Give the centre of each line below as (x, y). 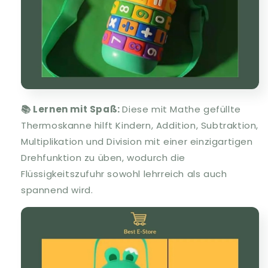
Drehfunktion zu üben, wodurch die (103, 158)
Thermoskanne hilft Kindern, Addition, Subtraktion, (140, 126)
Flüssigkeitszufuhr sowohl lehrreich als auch (124, 174)
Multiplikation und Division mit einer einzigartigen (137, 142)
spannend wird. (57, 190)
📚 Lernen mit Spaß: (72, 109)
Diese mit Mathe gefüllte (182, 109)
